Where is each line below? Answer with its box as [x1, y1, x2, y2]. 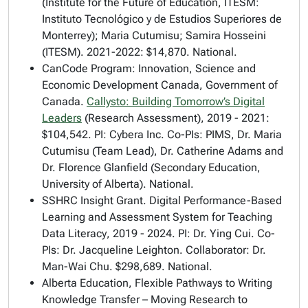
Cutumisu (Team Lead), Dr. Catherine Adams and [42, 144, 283, 157]
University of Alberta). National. [42, 177, 194, 190]
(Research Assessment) [82, 111, 201, 124]
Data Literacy [42, 227, 107, 240]
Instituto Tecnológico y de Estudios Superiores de [42, 12, 282, 25]
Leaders [42, 111, 82, 124]
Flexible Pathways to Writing [135, 276, 272, 289]
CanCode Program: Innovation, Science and [42, 62, 256, 75]
